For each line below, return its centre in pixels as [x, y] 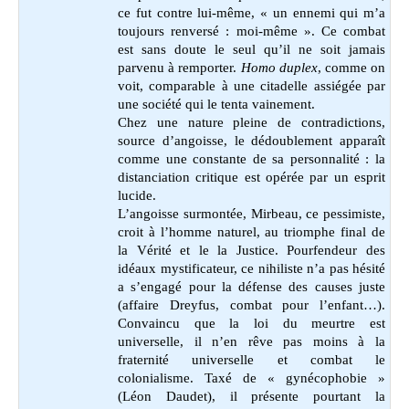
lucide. [137, 195]
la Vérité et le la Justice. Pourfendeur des [252, 250]
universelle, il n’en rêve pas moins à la [252, 341]
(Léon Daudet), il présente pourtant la [252, 396]
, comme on [351, 67]
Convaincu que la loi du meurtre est [252, 323]
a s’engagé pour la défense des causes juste [252, 286]
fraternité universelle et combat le [252, 359]
